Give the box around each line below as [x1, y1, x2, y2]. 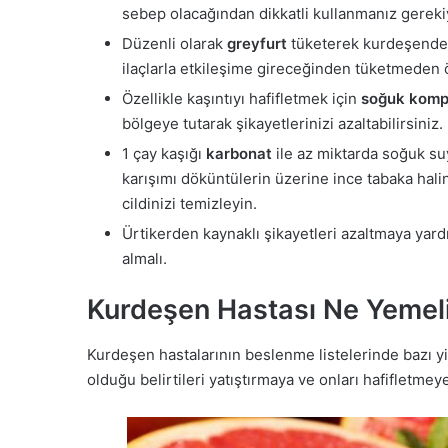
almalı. [122, 249, 167, 269]
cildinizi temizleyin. [122, 194, 257, 214]
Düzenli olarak [122, 34, 227, 54]
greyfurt [227, 34, 287, 54]
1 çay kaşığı [122, 144, 206, 164]
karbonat [206, 144, 272, 164]
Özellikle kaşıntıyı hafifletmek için [122, 89, 361, 109]
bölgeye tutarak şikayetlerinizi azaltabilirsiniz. [122, 114, 443, 134]
